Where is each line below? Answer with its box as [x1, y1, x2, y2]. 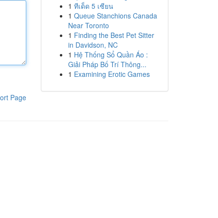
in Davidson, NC [68, 40, 118, 50]
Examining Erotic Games [73, 69, 150, 79]
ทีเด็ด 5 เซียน [73, 1, 113, 11]
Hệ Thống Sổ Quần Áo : [73, 50, 148, 59]
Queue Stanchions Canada [73, 11, 157, 20]
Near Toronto [68, 20, 109, 30]
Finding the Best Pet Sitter [73, 30, 154, 40]
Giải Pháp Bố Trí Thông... [68, 59, 146, 69]
